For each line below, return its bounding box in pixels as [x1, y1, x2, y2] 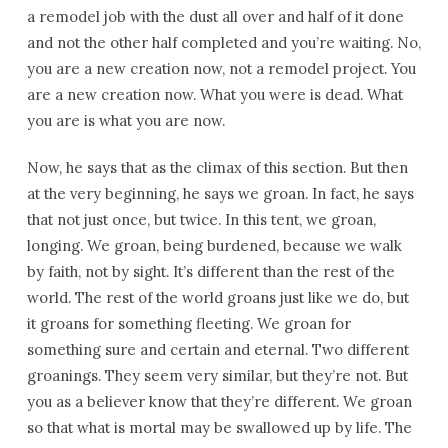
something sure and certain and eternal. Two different [26, 340, 409, 359]
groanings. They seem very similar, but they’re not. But [26, 366, 408, 385]
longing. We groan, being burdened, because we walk [26, 236, 402, 255]
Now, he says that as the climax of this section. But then [26, 158, 408, 177]
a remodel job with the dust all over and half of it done [26, 7, 404, 26]
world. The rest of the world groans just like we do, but [26, 288, 409, 307]
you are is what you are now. [26, 111, 225, 130]
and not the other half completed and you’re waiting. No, [26, 33, 421, 52]
